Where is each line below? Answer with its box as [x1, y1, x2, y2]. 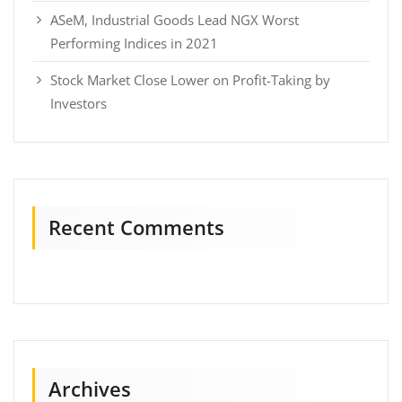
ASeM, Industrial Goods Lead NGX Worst [50, 10, 299, 29]
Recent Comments [48, 214, 224, 240]
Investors [50, 93, 107, 112]
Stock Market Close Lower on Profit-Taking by [50, 70, 330, 89]
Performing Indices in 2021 [50, 33, 218, 52]
